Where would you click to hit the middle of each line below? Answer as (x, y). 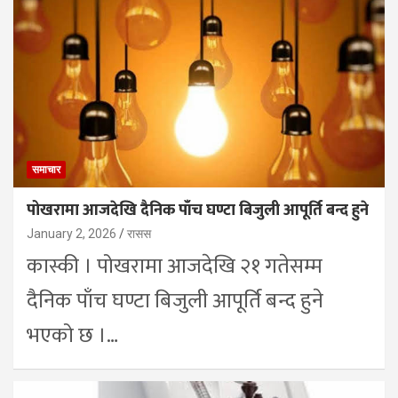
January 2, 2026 (72, 233)
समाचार (46, 169)
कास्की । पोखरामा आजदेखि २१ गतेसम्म (175, 266)
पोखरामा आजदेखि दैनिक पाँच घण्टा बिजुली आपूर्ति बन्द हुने (198, 210)
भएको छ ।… (72, 335)
